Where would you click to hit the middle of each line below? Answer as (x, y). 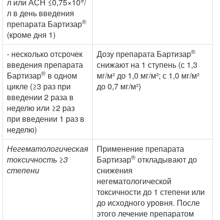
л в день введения (41, 13)
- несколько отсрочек (45, 54)
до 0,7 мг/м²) (119, 86)
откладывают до (166, 159)
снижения (115, 170)
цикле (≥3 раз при (39, 86)
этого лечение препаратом (145, 213)
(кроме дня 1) (31, 35)
